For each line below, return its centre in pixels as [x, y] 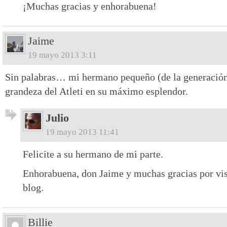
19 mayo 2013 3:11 [62, 55]
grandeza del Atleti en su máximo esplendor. [97, 91]
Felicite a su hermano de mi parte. [93, 154]
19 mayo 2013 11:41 [82, 132]
